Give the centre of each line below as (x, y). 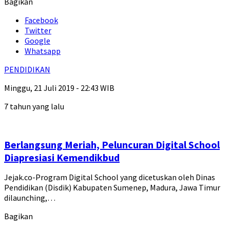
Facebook (41, 20)
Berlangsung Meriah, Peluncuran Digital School (112, 145)
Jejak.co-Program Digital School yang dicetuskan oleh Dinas (110, 177)
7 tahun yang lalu (34, 107)
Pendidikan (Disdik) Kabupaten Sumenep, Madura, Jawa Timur (112, 188)
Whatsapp (43, 51)
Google (37, 41)
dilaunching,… (30, 198)
